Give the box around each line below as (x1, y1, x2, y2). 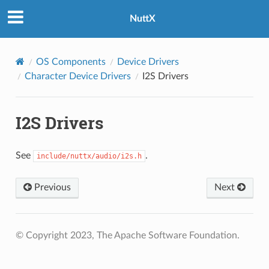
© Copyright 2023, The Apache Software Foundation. (15, 230, 240, 240)
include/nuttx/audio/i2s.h (36, 151, 142, 160)
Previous (31, 182, 71, 192)
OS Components (35, 56, 106, 67)
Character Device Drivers (24, 71, 131, 81)
